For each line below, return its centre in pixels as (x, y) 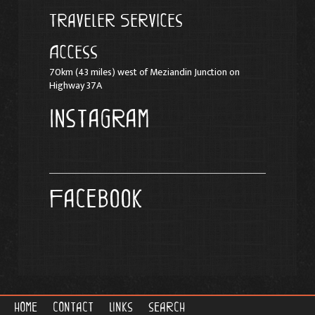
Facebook (96, 198)
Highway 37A (76, 86)
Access (74, 52)
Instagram (100, 119)
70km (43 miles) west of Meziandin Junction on (145, 72)
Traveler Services (116, 20)
